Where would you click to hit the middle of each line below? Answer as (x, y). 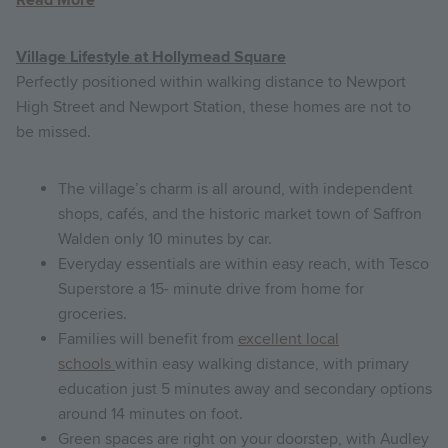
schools (86, 363)
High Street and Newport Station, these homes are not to (213, 106)
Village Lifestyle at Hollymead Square (151, 56)
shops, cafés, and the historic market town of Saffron (240, 213)
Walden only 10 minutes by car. (165, 238)
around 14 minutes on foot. (150, 413)
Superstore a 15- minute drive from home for (211, 288)
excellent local (288, 338)
